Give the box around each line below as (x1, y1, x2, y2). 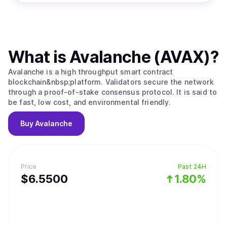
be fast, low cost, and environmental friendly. (8, 98, 171, 106)
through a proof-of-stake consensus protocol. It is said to (8, 88, 217, 96)
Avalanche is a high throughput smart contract (8, 67, 173, 76)
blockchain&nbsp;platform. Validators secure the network (8, 78, 214, 86)
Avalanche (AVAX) (69, 47, 210, 67)
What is (8, 47, 69, 67)
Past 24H (178, 163, 206, 170)
